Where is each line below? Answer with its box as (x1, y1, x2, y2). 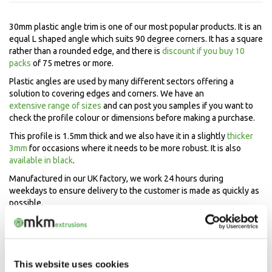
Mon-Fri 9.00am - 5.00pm (80, 257, 192, 268)
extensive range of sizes (9, 101, 101, 110)
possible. (9, 198, 43, 208)
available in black (9, 155, 73, 165)
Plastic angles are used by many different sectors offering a (9, 76, 234, 86)
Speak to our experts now (80, 243, 192, 254)
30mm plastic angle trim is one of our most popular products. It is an (9, 22, 262, 32)
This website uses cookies (14, 259, 129, 270)
